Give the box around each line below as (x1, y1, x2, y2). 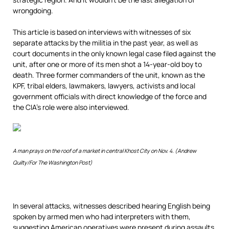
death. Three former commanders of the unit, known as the (13, 70, 205, 80)
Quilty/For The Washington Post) (13, 159, 93, 166)
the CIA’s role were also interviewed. (13, 102, 129, 112)
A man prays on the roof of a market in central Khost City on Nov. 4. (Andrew (13, 147, 196, 154)
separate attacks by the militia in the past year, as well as (13, 38, 198, 48)
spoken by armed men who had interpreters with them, (13, 212, 191, 221)
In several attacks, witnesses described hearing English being (13, 201, 210, 211)
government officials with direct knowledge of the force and (13, 91, 207, 101)
